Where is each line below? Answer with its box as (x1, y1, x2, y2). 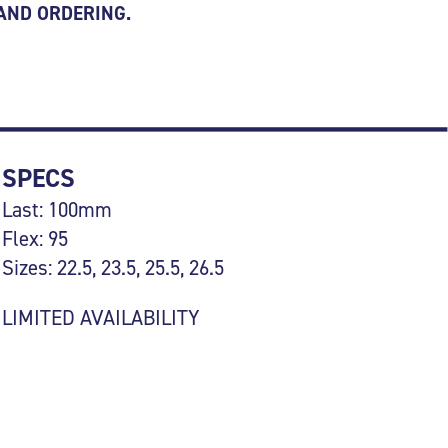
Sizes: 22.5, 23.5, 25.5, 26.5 (2, 254, 225, 283)
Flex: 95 (2, 225, 69, 254)
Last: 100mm (2, 196, 113, 225)
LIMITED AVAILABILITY (2, 303, 201, 332)
